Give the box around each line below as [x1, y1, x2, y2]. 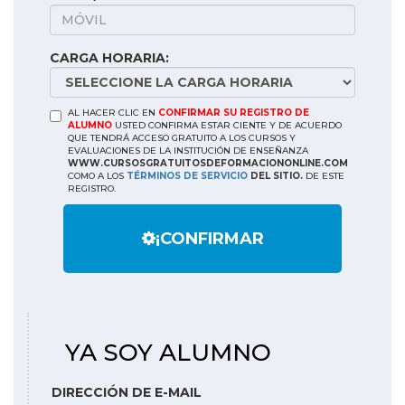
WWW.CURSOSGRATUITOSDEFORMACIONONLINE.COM [68, 157, 348, 169]
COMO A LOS [68, 170, 127, 182]
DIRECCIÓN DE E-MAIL [52, 384, 202, 400]
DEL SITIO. [248, 170, 303, 182]
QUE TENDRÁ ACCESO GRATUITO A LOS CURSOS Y [68, 132, 296, 144]
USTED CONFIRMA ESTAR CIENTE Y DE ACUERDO [112, 119, 342, 131]
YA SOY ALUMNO [65, 338, 271, 367]
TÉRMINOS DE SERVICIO [127, 170, 248, 182]
